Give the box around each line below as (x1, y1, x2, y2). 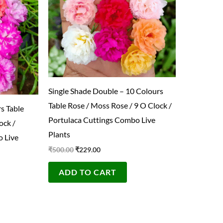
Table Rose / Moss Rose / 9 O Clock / (48, 101, 172, 111)
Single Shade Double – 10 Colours (48, 86, 164, 96)
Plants (48, 129, 71, 139)
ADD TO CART (59, 167, 117, 177)
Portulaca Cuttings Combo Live (48, 115, 156, 125)
